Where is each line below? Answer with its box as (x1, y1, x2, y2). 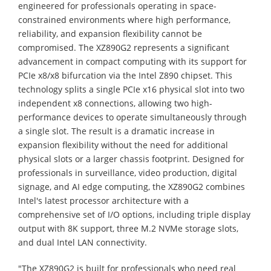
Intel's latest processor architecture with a (18, 194, 189, 206)
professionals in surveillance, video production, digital (18, 166, 237, 178)
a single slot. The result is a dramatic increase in (18, 125, 215, 137)
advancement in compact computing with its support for (18, 55, 247, 67)
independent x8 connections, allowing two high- (18, 97, 212, 109)
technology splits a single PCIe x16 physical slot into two (18, 83, 244, 95)
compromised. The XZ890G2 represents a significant (18, 41, 229, 53)
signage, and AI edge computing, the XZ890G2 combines (18, 180, 245, 192)
